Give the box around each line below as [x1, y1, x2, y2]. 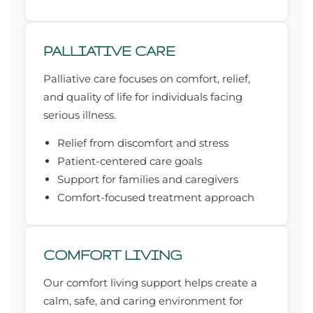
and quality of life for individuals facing [43, 90, 242, 104]
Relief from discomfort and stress [57, 136, 228, 150]
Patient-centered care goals [57, 154, 202, 168]
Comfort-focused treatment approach [57, 191, 254, 205]
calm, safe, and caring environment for [43, 294, 243, 308]
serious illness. [43, 108, 116, 122]
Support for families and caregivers [57, 173, 238, 187]
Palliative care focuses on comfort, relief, [43, 72, 250, 86]
